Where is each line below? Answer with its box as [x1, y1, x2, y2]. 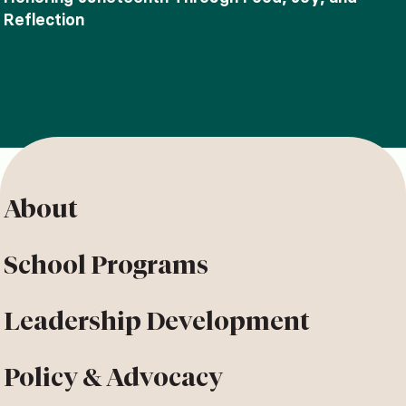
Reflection [4, 8, 84, 30]
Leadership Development [4, 304, 310, 336]
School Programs [4, 248, 208, 280]
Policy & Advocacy [4, 361, 223, 392]
